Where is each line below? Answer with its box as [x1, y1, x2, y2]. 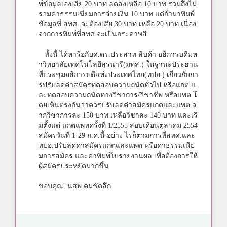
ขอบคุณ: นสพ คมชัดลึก [39, 182, 111, 190]
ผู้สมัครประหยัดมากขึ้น [39, 162, 109, 170]
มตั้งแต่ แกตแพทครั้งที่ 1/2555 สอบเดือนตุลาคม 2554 [39, 121, 198, 129]
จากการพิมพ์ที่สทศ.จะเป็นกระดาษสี [39, 30, 147, 38]
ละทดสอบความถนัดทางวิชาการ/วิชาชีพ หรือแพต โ [39, 91, 197, 99]
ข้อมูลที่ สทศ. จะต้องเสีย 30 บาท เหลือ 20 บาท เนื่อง [39, 20, 196, 28]
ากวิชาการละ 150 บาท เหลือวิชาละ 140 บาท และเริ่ [39, 111, 198, 119]
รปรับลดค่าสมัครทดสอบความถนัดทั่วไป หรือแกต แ [39, 81, 196, 89]
